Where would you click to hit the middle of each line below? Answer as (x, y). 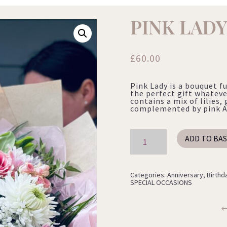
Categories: (149, 175)
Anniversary (185, 175)
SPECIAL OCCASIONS (161, 183)
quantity (140, 148)
